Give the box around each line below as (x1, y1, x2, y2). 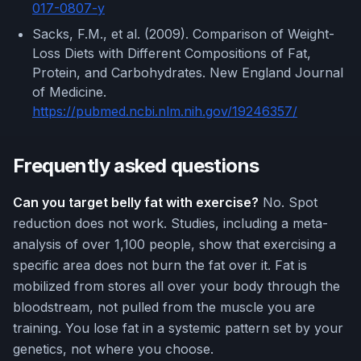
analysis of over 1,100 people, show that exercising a (13, 236, 336, 253)
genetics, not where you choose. (13, 341, 214, 358)
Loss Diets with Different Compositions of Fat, (32, 45, 311, 62)
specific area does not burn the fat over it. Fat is (13, 257, 307, 274)
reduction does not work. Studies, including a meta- (13, 215, 328, 232)
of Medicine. (32, 84, 106, 101)
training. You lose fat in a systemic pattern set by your (13, 320, 343, 337)
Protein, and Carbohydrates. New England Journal (32, 64, 343, 81)
